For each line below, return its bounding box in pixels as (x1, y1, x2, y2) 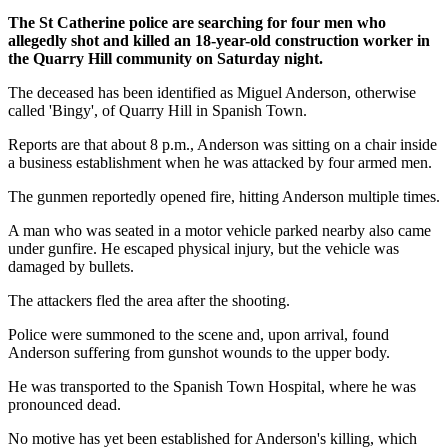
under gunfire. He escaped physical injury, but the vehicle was (8, 239, 399, 257)
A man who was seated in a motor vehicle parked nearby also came (8, 221, 431, 239)
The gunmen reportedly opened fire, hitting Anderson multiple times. (8, 187, 440, 205)
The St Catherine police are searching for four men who (8, 13, 386, 31)
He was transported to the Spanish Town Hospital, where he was (8, 377, 416, 395)
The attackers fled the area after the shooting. (8, 291, 290, 309)
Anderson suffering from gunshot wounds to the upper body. (8, 343, 390, 361)
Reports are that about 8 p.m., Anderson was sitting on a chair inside (8, 135, 437, 153)
